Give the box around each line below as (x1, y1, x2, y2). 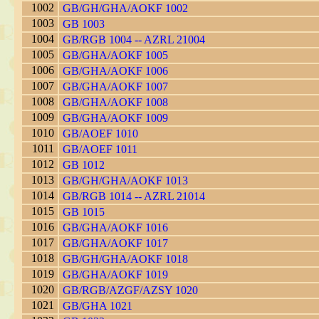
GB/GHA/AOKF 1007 (63, 80, 168, 93)
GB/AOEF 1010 (63, 127, 138, 140)
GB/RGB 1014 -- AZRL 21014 (63, 190, 205, 203)
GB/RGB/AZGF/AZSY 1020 (63, 284, 198, 297)
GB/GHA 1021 (63, 300, 132, 313)
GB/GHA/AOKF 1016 (63, 221, 168, 234)
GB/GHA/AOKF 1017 (63, 237, 168, 250)
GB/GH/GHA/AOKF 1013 (63, 174, 188, 187)
